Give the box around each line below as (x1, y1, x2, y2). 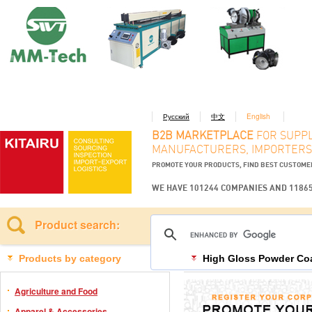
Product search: (35, 217, 120, 233)
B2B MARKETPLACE (152, 129, 253, 142)
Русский (163, 111, 189, 121)
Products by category (19, 253, 121, 264)
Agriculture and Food (15, 285, 97, 297)
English (247, 111, 270, 121)
